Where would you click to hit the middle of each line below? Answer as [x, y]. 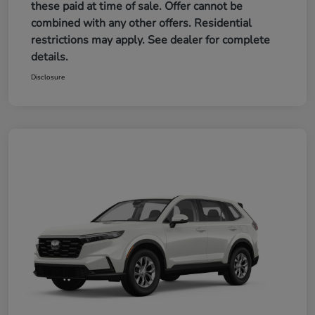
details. [50, 57]
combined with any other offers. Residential [141, 23]
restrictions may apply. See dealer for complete [150, 40]
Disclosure [48, 77]
